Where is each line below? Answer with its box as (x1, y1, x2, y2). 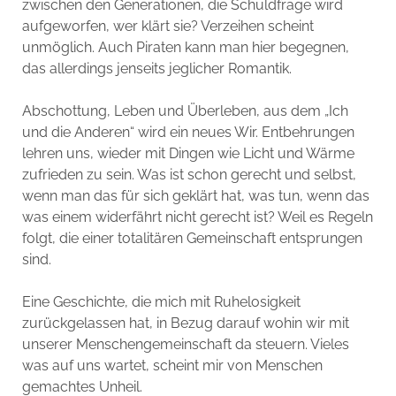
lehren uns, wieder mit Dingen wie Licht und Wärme (21, 145, 354, 162)
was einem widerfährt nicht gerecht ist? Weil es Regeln (21, 209, 373, 225)
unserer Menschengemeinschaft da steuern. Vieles (21, 336, 349, 353)
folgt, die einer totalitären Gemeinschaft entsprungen (21, 230, 362, 247)
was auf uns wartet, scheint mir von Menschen (21, 357, 323, 374)
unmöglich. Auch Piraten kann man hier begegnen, (21, 39, 349, 56)
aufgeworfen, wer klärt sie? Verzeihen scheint (21, 18, 314, 34)
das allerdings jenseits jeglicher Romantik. (21, 60, 292, 77)
